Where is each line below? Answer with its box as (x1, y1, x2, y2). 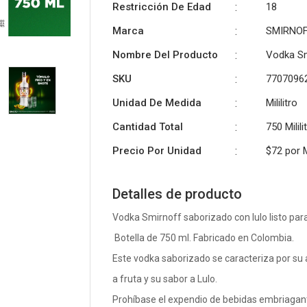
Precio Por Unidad (112, 145, 202, 158)
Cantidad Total (112, 121, 184, 134)
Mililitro (266, 97, 298, 110)
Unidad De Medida (112, 97, 202, 110)
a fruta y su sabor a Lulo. (112, 273, 218, 285)
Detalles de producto (112, 186, 243, 203)
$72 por (266, 145, 304, 158)
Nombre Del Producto (112, 49, 219, 62)
